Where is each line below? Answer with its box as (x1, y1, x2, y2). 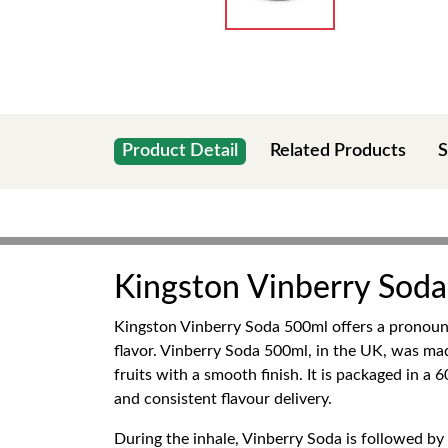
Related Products (270, 142, 406, 160)
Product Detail (122, 142, 238, 160)
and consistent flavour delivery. (114, 391, 332, 407)
